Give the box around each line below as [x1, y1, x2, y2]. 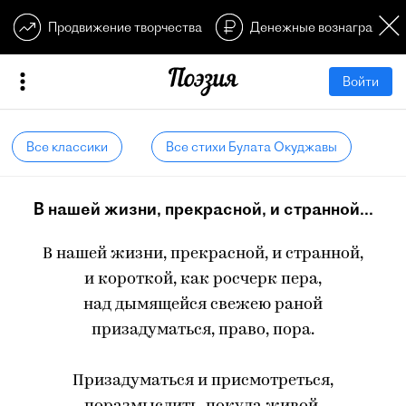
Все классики [26, 139, 109, 155]
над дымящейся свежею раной [83, 296, 323, 314]
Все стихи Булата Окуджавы [165, 139, 337, 155]
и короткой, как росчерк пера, [84, 271, 322, 288]
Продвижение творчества [48, 19, 202, 35]
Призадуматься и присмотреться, [72, 372, 333, 390]
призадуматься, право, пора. [92, 322, 314, 339]
